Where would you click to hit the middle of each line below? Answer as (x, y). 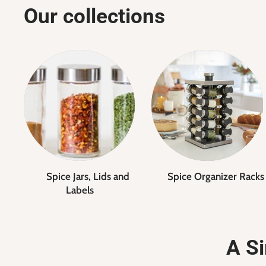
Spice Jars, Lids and (88, 177)
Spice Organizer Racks (216, 177)
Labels (81, 190)
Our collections (94, 17)
